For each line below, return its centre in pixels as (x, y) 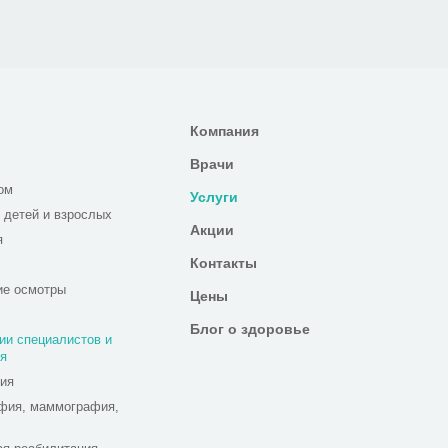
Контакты (224, 263)
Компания (225, 131)
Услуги (214, 197)
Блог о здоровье (250, 329)
